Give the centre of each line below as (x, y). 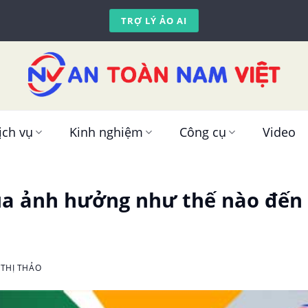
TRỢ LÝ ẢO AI (154, 21)
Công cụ (203, 132)
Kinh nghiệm (107, 132)
